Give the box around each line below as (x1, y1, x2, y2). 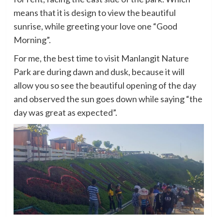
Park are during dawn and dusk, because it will (13, 66, 185, 77)
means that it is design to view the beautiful (13, 7, 176, 18)
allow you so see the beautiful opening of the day (13, 79, 196, 91)
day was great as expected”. (13, 107, 117, 118)
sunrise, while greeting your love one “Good (13, 20, 177, 31)
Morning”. (13, 34, 51, 45)
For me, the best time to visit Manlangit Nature (13, 52, 189, 63)
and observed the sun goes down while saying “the (13, 93, 202, 104)
